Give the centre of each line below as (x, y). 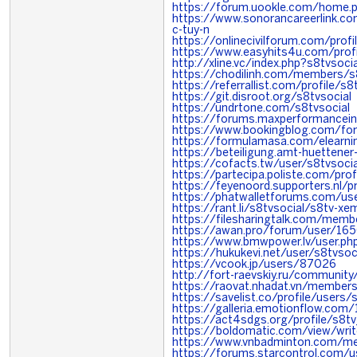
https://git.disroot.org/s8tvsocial (262, 98)
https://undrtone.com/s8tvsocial (261, 109)
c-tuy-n (191, 31)
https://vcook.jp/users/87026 (254, 265)
